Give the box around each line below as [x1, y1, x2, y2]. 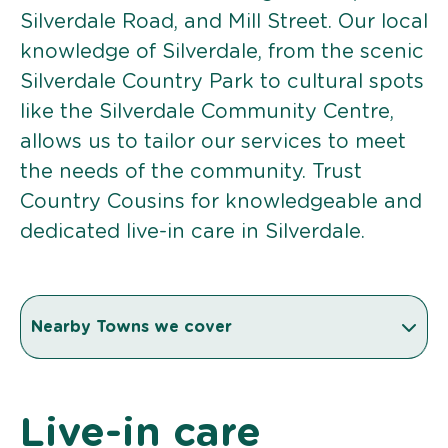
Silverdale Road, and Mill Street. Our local [20, 11, 428, 32]
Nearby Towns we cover [31, 318, 237, 335]
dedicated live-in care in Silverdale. [20, 221, 365, 242]
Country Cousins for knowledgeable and [20, 191, 422, 212]
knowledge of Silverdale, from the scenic [20, 41, 424, 62]
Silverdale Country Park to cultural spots [20, 71, 424, 92]
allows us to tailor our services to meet [20, 131, 406, 152]
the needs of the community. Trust [20, 161, 362, 182]
